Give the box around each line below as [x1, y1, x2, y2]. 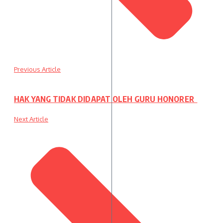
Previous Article [14, 65, 61, 73]
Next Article [14, 115, 48, 123]
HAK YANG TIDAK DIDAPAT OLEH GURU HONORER [14, 94, 198, 105]
